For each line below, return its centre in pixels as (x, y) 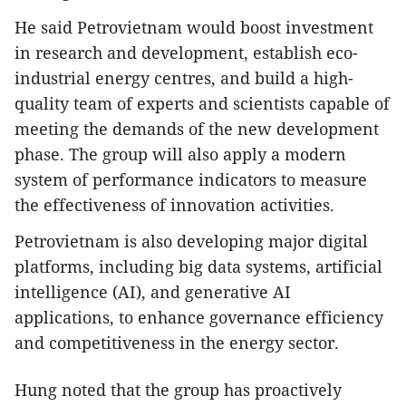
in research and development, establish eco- (186, 53)
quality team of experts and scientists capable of (202, 104)
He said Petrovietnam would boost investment (194, 28)
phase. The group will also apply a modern (180, 155)
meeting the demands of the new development (197, 129)
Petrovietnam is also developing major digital (191, 242)
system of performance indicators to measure (191, 180)
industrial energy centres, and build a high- (184, 78)
